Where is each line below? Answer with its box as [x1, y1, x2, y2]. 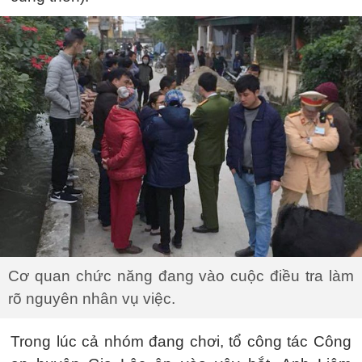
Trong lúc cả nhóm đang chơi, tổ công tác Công [11, 332, 351, 350]
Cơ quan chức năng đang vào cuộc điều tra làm [8, 267, 354, 284]
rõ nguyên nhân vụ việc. [8, 289, 175, 307]
